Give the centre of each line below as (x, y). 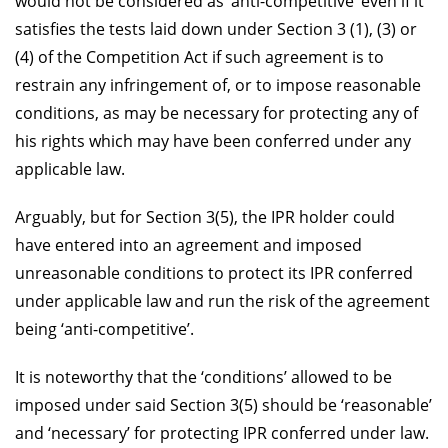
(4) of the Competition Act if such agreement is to (199, 56)
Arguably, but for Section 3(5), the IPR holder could (205, 216)
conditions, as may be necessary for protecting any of (216, 112)
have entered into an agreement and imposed (188, 244)
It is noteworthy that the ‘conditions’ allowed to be (203, 376)
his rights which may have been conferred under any (213, 140)
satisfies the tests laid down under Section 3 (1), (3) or (216, 28)
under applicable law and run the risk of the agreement (222, 300)
